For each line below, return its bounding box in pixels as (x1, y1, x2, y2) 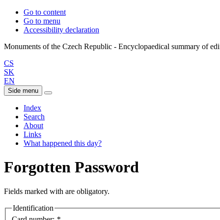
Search (24, 112, 45, 121)
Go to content (24, 8, 66, 16)
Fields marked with (4, 187, 65, 195)
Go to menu (24, 17, 60, 25)
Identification (13, 203, 54, 212)
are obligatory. (65, 187, 110, 195)
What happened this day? (24, 139, 102, 147)
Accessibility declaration (24, 26, 99, 34)
